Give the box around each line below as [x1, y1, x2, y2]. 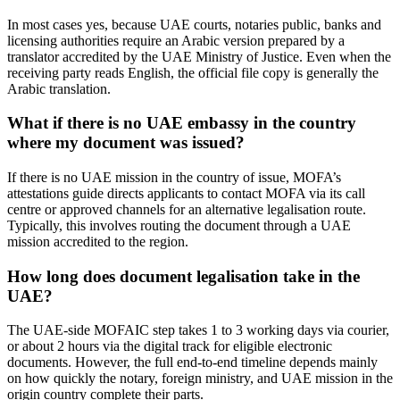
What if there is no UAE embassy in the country [7, 113, 356, 133]
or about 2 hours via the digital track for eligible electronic [7, 338, 332, 354]
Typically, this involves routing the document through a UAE [7, 217, 351, 233]
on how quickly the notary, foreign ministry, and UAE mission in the [7, 371, 393, 387]
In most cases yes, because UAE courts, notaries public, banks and [7, 16, 381, 32]
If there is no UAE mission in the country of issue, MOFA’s [7, 169, 341, 185]
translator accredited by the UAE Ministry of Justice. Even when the [7, 48, 391, 64]
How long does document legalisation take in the [7, 266, 360, 286]
